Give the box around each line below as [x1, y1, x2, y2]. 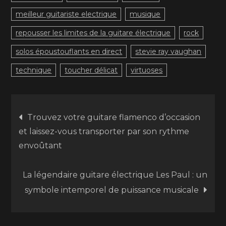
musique [130, 10, 161, 19]
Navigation [18, 103, 123, 127]
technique [16, 66, 52, 75]
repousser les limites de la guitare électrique [16, 28, 171, 37]
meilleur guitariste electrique [16, 10, 117, 19]
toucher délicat [65, 66, 118, 75]
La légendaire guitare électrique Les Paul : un [22, 170, 207, 180]
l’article [18, 157, 89, 181]
